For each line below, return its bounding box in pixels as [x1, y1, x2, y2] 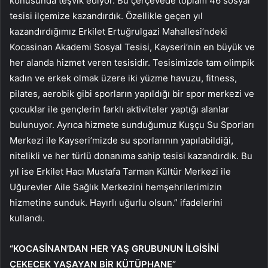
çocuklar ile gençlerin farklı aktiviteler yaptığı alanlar [10, 103, 229, 115]
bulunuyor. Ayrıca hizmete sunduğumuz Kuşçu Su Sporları [10, 119, 254, 131]
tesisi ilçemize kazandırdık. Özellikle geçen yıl [10, 10, 203, 22]
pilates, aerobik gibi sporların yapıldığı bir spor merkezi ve [10, 88, 254, 100]
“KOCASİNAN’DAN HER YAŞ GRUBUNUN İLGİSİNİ [10, 243, 219, 255]
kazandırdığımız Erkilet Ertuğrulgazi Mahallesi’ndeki [10, 26, 227, 38]
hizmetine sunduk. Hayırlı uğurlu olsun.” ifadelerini [10, 197, 223, 209]
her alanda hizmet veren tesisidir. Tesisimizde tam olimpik [10, 57, 254, 69]
